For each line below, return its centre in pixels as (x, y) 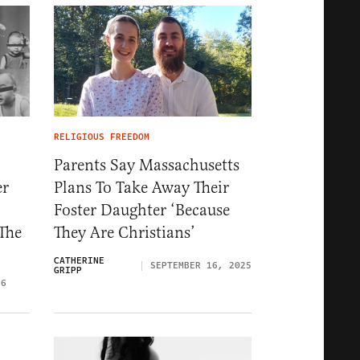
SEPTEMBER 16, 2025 (201, 266)
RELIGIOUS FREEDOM (102, 137)
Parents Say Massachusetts (147, 166)
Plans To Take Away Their (141, 188)
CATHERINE (79, 261)
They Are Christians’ (125, 233)
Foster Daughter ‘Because (142, 211)
